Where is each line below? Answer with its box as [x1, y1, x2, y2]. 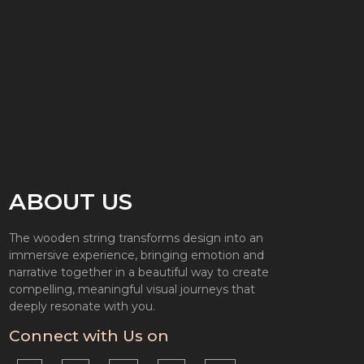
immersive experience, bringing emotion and [8, 248, 264, 263]
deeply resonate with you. [8, 299, 155, 314]
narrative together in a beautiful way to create [8, 265, 269, 280]
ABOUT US [8, 188, 132, 216]
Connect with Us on [8, 326, 169, 346]
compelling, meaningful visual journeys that [8, 282, 255, 297]
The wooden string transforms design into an [8, 231, 263, 246]
